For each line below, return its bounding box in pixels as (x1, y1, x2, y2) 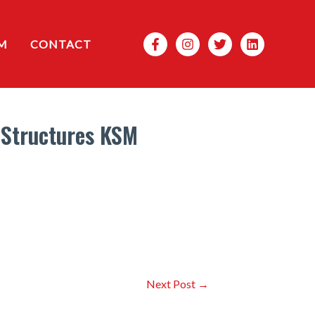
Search (115, 34, 154, 50)
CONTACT (30, 37, 91, 51)
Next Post (146, 277, 198, 290)
